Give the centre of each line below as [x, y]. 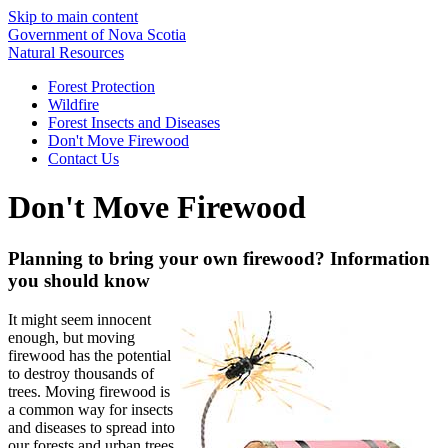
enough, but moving [71, 337]
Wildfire [73, 104]
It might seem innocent [79, 319]
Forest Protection [101, 86]
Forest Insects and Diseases [134, 122]
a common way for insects [90, 409]
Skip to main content [73, 16]
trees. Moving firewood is [89, 391]
